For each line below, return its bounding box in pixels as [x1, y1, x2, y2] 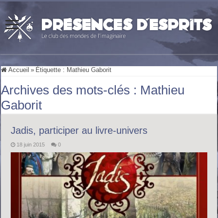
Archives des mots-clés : [1, 82, 141, 97]
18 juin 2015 [17, 141, 45, 147]
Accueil [7, 66, 30, 73]
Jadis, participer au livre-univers [11, 125, 148, 136]
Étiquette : [36, 66, 67, 73]
